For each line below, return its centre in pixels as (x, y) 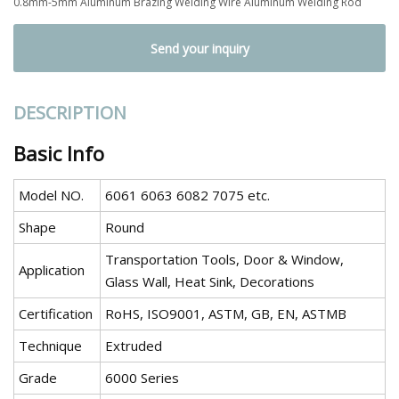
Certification (56, 314)
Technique (50, 346)
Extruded (134, 346)
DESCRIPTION (70, 113)
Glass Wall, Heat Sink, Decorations (210, 282)
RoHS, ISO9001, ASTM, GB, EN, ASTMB (226, 314)
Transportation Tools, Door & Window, (224, 260)
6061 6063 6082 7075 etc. (187, 195)
